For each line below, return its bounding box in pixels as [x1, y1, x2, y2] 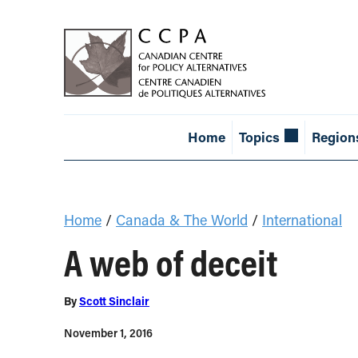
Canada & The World [116, 210, 248, 230]
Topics [238, 128, 280, 147]
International [262, 210, 342, 230]
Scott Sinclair [79, 293, 149, 309]
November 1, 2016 [64, 325, 153, 341]
